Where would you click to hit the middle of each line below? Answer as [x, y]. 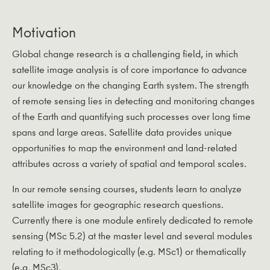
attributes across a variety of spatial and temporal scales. [129, 164]
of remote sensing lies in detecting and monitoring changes [133, 101]
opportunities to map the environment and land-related [124, 148]
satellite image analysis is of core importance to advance [130, 70]
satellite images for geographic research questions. [118, 205]
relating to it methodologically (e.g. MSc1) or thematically [129, 252]
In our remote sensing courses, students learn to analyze [127, 189]
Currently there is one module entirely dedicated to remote [133, 220]
